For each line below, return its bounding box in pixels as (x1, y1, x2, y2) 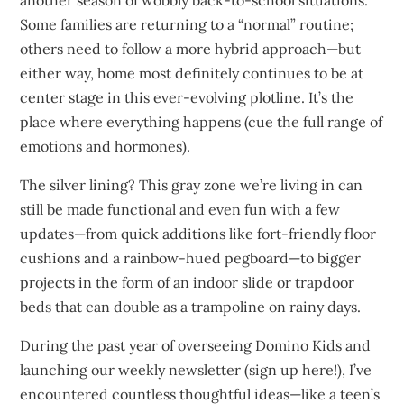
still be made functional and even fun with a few (20, 199, 341, 218)
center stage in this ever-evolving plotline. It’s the (20, 87, 354, 106)
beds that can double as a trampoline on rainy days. (20, 297, 362, 316)
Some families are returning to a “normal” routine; (20, 14, 354, 33)
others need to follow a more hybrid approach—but (20, 39, 362, 58)
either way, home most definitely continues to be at (20, 63, 364, 82)
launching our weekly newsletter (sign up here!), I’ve (20, 360, 372, 379)
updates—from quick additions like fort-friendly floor (20, 224, 377, 243)
